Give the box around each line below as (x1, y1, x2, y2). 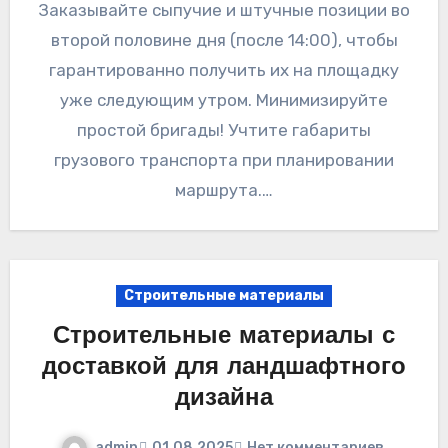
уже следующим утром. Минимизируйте (60, 89, 388, 110)
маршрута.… (175, 179, 273, 200)
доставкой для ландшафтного (42, 355, 406, 380)
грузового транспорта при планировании (54, 149, 394, 170)
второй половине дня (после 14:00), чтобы (50, 29, 398, 50)
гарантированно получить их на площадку (49, 59, 399, 80)
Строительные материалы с (53, 324, 395, 349)
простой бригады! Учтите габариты (77, 119, 371, 140)
